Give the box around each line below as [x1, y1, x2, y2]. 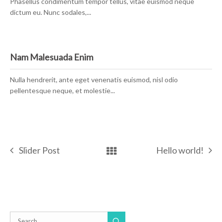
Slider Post [19, 145, 60, 156]
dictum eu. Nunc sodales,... [10, 8, 91, 17]
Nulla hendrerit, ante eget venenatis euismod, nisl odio [10, 75, 178, 84]
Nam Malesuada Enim [10, 52, 93, 63]
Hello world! [156, 145, 204, 156]
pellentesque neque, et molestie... [10, 86, 115, 95]
